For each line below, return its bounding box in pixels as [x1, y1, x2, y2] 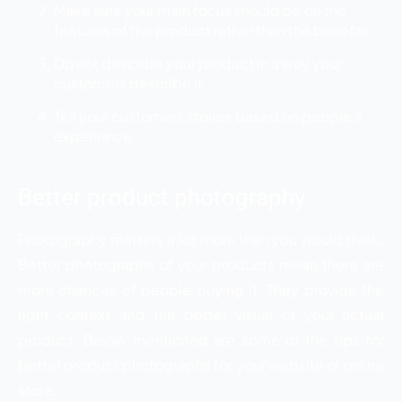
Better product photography [18, 183, 305, 211]
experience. [54, 126, 136, 145]
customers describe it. [54, 73, 207, 92]
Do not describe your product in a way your [54, 53, 342, 73]
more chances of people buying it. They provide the [18, 279, 384, 299]
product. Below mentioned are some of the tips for [18, 329, 384, 349]
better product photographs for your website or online [18, 354, 384, 374]
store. [18, 380, 57, 399]
